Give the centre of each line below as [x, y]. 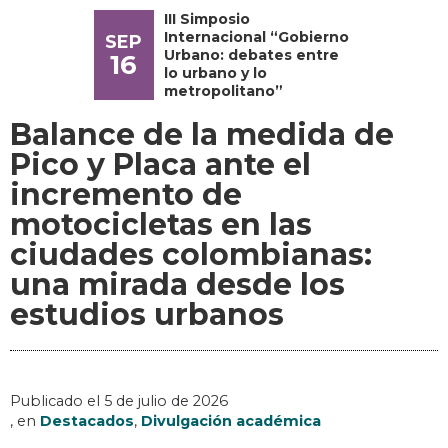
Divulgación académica [231, 421]
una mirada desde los [177, 285]
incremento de [126, 195]
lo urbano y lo [215, 73]
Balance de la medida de [202, 135]
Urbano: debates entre [251, 55]
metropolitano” [223, 91]
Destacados [87, 421]
